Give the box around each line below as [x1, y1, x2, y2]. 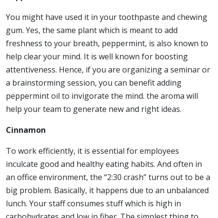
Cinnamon [6, 124, 46, 135]
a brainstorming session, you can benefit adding [6, 77, 182, 88]
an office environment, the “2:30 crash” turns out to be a [6, 171, 210, 182]
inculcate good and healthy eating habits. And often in [6, 158, 202, 169]
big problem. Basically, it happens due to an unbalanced [6, 184, 209, 196]
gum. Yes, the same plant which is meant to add [6, 24, 178, 36]
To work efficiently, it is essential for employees [6, 145, 179, 156]
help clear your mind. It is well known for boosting [6, 51, 188, 62]
